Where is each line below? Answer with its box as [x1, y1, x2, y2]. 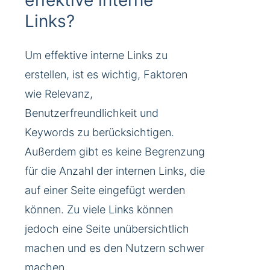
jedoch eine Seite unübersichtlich [25, 222, 189, 236]
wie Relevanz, [25, 87, 93, 101]
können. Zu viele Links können [25, 203, 173, 216]
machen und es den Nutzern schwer [25, 242, 204, 255]
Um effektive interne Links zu [25, 49, 168, 62]
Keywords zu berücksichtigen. [25, 126, 174, 139]
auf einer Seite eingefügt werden [25, 184, 185, 197]
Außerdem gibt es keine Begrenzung [25, 145, 205, 159]
